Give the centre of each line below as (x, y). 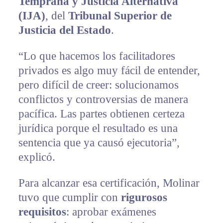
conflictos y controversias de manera (103, 99)
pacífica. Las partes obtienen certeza (101, 113)
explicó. (37, 157)
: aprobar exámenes (111, 212)
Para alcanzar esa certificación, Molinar (109, 183)
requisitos (42, 212)
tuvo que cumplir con (69, 197)
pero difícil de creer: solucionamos (98, 85)
